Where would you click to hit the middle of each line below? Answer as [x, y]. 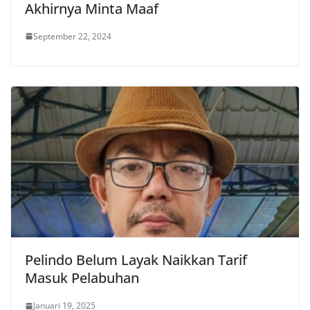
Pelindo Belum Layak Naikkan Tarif [136, 260]
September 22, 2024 [72, 36]
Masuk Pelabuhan [82, 278]
